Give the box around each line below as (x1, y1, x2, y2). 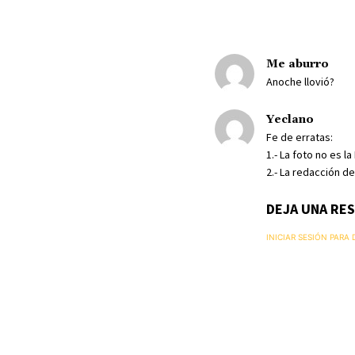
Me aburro (265, 57, 329, 72)
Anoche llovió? (265, 74, 334, 90)
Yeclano (265, 113, 314, 128)
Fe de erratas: (265, 130, 333, 145)
